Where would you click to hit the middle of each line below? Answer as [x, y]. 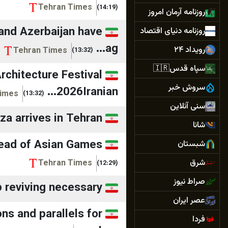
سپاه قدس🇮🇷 [187, 69]
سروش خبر [187, 88]
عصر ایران [189, 201]
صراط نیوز [189, 182]
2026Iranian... [87, 93]
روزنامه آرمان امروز [177, 12]
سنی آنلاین [188, 106]
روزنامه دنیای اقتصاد [173, 31]
